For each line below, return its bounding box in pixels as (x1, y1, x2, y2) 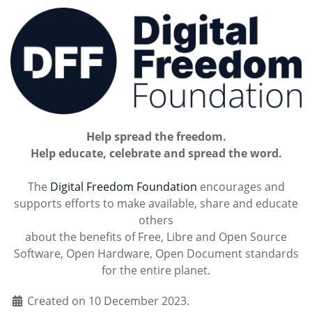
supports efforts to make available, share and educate (14, 195, 298, 211)
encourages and (196, 178, 285, 194)
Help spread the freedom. (86, 128, 226, 144)
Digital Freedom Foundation (49, 178, 197, 194)
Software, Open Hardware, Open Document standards (13, 245, 299, 261)
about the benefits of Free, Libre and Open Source (25, 228, 287, 244)
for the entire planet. (102, 262, 210, 278)
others (139, 212, 173, 228)
